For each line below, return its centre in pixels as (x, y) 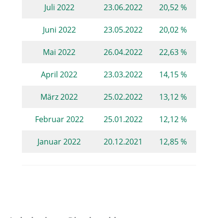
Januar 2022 (59, 141)
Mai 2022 (59, 52)
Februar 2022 (59, 119)
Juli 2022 (59, 7)
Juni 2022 (59, 29)
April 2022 (59, 74)
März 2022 (59, 96)
